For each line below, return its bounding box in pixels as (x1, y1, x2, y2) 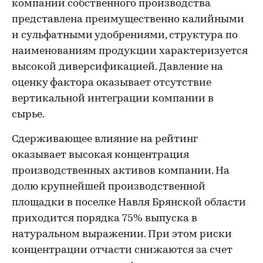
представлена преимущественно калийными (12, 14, 244, 25)
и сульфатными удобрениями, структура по (12, 30, 238, 41)
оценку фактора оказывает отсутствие (12, 77, 211, 89)
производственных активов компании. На (12, 166, 230, 177)
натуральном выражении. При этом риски (12, 229, 232, 240)
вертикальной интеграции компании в (12, 93, 214, 104)
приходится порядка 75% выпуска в (12, 213, 197, 224)
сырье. (12, 109, 60, 120)
